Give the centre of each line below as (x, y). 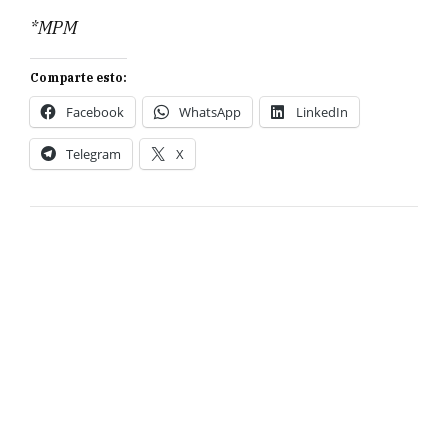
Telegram (93, 153)
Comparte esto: (78, 77)
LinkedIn (322, 111)
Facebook (95, 111)
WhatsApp (210, 111)
